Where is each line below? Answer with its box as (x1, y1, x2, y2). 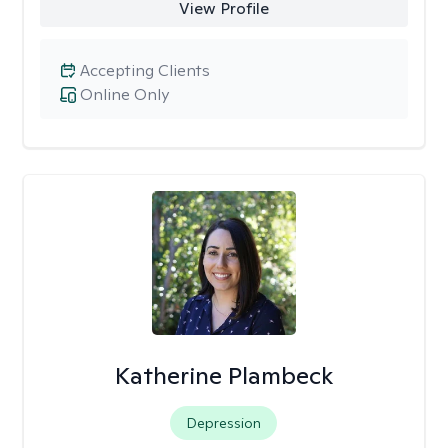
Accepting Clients (80, 60, 210, 81)
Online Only (80, 84, 169, 105)
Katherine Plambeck (114, 360, 333, 391)
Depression (186, 414, 262, 432)
